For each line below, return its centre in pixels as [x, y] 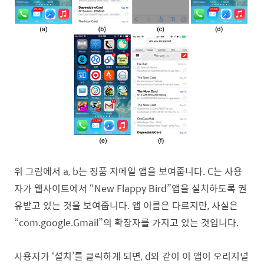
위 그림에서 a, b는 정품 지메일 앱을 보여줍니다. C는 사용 [128, 171]
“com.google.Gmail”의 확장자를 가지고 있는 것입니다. [126, 222]
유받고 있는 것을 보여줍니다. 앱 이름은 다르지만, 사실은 [126, 205]
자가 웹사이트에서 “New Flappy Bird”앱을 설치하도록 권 [131, 188]
